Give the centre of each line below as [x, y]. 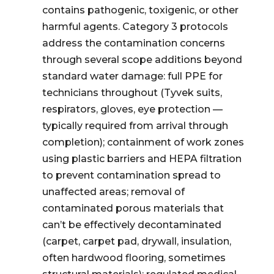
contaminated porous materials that [133, 208]
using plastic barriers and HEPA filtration [142, 159]
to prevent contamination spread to [131, 175]
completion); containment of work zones [143, 142]
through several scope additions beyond [142, 60]
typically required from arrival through [135, 126]
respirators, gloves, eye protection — [132, 109]
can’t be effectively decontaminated [131, 225]
